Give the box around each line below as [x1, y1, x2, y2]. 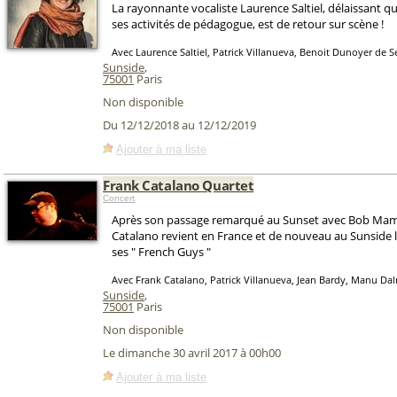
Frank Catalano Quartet [103, 176, 254, 194]
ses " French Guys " [112, 244, 211, 260]
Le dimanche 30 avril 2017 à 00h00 [103, 345, 281, 362]
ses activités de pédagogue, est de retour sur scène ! [112, 16, 384, 32]
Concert [103, 193, 135, 203]
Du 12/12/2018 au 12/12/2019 [103, 117, 256, 134]
